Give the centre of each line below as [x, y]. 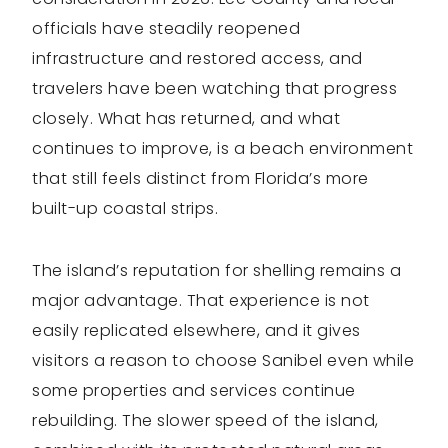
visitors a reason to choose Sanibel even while [223, 360]
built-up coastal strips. [125, 208]
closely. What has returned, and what [186, 118]
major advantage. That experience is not [201, 300]
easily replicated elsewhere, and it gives [196, 330]
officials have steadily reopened [166, 28]
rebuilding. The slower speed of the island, [205, 420]
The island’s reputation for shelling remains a [216, 270]
